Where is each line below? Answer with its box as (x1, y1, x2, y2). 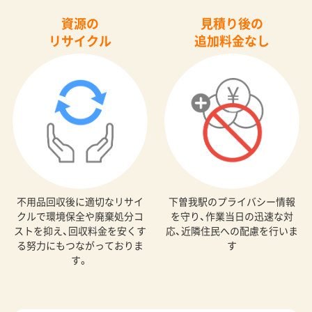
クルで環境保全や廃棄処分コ (16, 208, 143, 223)
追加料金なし (194, 31, 270, 51)
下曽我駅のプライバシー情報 (169, 194, 296, 208)
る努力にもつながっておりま (16, 237, 143, 252)
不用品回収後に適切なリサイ (16, 194, 143, 208)
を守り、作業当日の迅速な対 (171, 208, 294, 223)
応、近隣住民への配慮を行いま (166, 223, 299, 237)
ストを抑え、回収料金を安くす (13, 223, 146, 237)
